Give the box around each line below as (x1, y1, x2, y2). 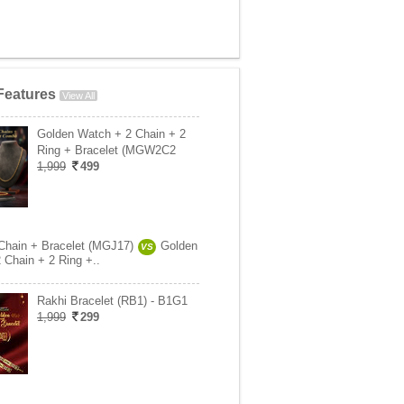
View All (62, 90, 95, 101)
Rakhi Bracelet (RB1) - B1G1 (37, 294, 188, 308)
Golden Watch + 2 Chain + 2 (37, 127, 186, 141)
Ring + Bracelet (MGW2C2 (37, 143, 176, 157)
